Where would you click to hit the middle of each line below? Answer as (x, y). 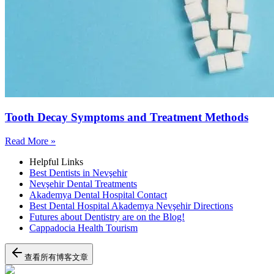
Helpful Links (56, 162)
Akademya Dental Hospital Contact (98, 195)
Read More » (30, 141)
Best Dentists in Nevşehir (78, 173)
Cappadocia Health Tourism (83, 228)
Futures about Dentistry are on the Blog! (107, 217)
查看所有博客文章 (56, 257)
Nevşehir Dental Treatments (83, 184)
